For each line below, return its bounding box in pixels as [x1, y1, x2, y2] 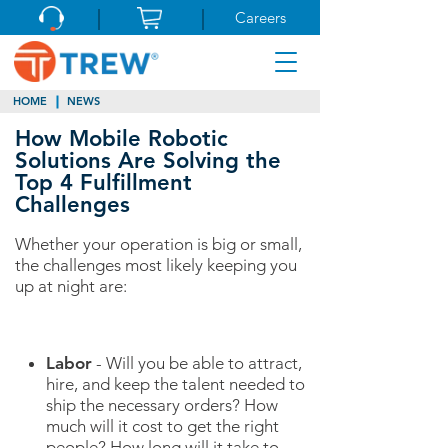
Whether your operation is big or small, [15, 234, 302, 255]
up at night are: [15, 276, 127, 297]
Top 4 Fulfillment [15, 169, 192, 197]
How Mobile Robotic [15, 125, 228, 153]
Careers [235, 8, 286, 27]
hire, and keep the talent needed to [45, 374, 305, 395]
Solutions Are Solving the [15, 147, 281, 175]
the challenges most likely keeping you [15, 255, 297, 276]
